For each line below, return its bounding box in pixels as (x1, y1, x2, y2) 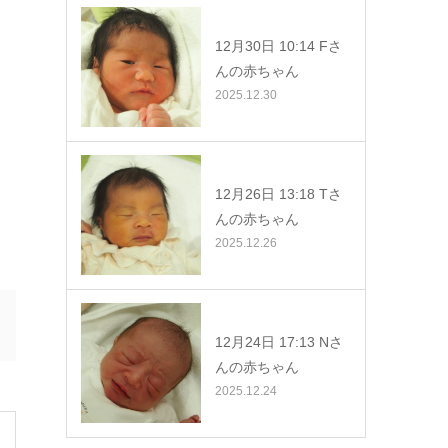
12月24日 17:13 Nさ (215, 333, 343, 350)
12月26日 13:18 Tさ (215, 185, 342, 202)
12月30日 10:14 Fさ (215, 37, 342, 54)
